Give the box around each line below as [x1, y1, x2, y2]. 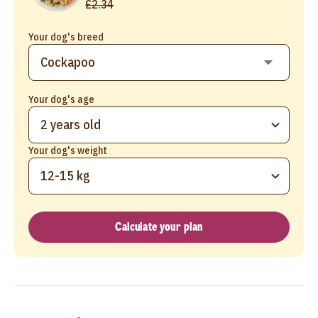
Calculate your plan [115, 219, 203, 234]
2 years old [40, 116, 101, 133]
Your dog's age [28, 92, 94, 106]
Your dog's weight [28, 143, 107, 157]
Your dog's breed [28, 30, 104, 43]
